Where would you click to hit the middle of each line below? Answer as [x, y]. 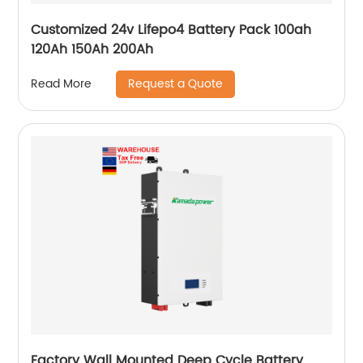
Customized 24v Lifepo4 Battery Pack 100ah [171, 30]
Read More [62, 84]
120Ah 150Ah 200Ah [92, 49]
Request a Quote [176, 83]
